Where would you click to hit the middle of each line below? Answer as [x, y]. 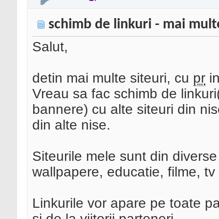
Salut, [50, 47]
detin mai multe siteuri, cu [113, 78]
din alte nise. [71, 125]
